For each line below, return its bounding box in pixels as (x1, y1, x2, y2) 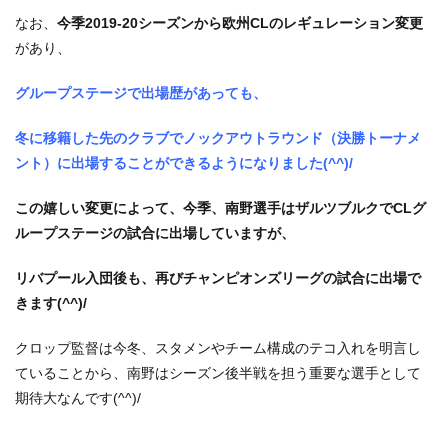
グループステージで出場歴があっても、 (15, 85, 267, 101)
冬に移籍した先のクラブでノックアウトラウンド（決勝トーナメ (15, 130, 421, 146)
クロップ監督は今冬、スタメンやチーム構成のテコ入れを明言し (15, 340, 421, 356)
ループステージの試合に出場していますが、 (15, 225, 295, 241)
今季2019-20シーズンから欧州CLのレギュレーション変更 (57, 15, 423, 31)
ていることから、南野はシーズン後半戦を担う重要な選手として (15, 365, 421, 381)
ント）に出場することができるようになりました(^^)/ (15, 155, 353, 171)
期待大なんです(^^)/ (15, 390, 141, 406)
